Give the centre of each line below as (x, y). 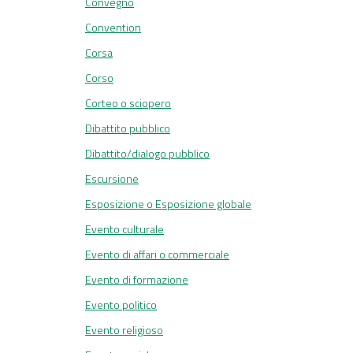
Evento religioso (124, 330)
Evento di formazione (137, 280)
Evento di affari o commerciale (157, 255)
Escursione (112, 179)
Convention (113, 28)
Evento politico (121, 305)
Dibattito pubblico (128, 128)
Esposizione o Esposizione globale (168, 204)
